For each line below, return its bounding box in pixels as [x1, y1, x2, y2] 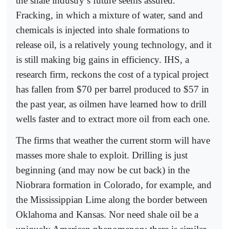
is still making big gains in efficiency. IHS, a [16, 54, 189, 65]
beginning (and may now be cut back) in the [16, 165, 190, 176]
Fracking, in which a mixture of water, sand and [16, 9, 203, 20]
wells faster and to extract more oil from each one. [16, 113, 210, 124]
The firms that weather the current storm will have [16, 135, 210, 146]
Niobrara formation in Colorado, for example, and [16, 179, 212, 191]
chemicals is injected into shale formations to [16, 24, 190, 35]
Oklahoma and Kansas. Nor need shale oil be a [16, 209, 198, 220]
